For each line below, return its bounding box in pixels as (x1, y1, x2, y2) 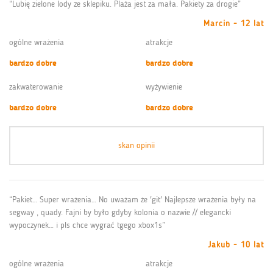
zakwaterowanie (9, 81, 63, 92)
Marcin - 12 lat (204, 18, 264, 29)
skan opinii (118, 140, 155, 151)
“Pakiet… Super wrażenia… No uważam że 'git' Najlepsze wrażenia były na (9, 194, 256, 205)
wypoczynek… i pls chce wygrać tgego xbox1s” (9, 219, 165, 230)
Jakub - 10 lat (208, 239, 264, 250)
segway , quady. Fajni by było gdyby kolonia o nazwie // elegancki (9, 207, 231, 218)
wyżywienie (146, 81, 182, 92)
